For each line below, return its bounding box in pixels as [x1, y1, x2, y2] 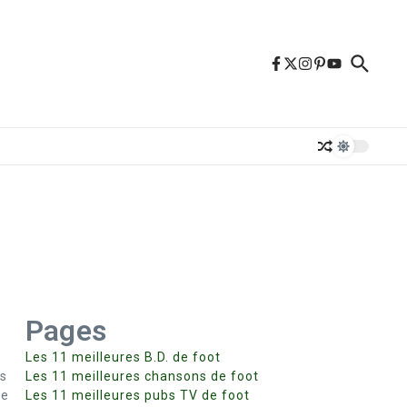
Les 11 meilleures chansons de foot [25, 369, 259, 383]
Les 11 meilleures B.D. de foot [25, 350, 221, 364]
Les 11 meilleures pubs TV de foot [25, 388, 250, 402]
